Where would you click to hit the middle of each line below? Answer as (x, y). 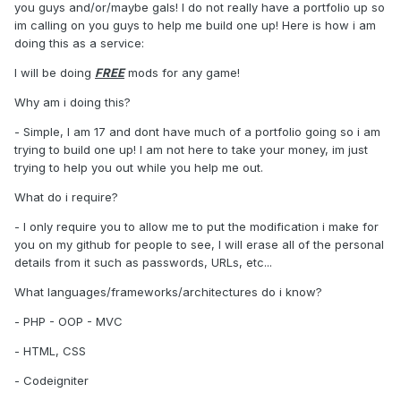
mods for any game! (182, 73)
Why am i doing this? (73, 102)
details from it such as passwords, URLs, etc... (143, 263)
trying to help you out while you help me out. (139, 168)
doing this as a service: (79, 43)
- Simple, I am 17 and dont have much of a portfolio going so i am (197, 132)
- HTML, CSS (50, 351)
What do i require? (66, 197)
